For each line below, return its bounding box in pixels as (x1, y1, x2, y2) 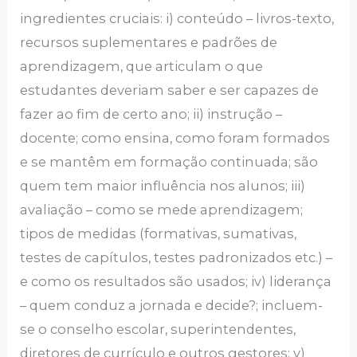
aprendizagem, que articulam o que (20, 58, 264, 75)
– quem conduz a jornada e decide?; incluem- (20, 297, 324, 314)
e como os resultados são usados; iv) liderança (20, 273, 332, 290)
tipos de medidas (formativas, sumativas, (20, 226, 297, 242)
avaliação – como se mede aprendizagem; (20, 202, 304, 218)
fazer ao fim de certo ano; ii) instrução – (20, 106, 283, 123)
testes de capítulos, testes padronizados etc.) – (20, 249, 333, 266)
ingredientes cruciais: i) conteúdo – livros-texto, (20, 10, 335, 27)
